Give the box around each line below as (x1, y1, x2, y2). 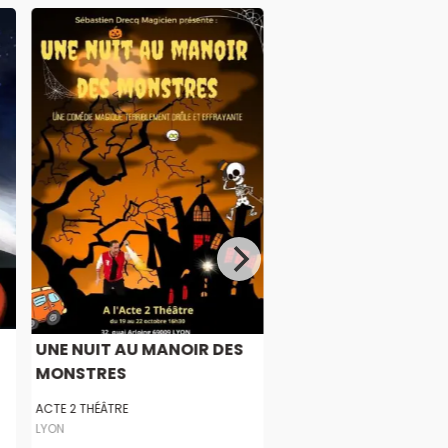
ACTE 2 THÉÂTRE (35, 400, 129, 418)
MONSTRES (35, 362, 127, 386)
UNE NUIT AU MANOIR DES (35, 338, 244, 362)
